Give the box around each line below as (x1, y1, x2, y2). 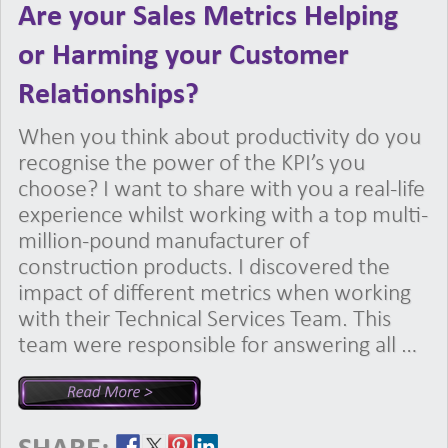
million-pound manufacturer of (18, 229, 309, 254)
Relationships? (18, 79, 199, 111)
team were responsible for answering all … (18, 333, 417, 358)
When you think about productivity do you (18, 125, 421, 150)
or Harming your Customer (18, 40, 349, 72)
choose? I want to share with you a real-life (18, 177, 425, 202)
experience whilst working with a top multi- (18, 203, 428, 228)
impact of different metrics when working (18, 281, 411, 306)
